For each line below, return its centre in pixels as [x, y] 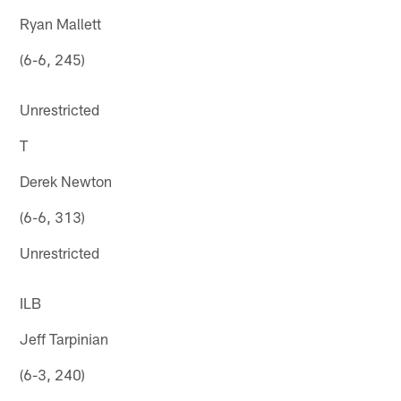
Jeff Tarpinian [64, 338]
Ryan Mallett [61, 23]
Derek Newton [66, 180]
